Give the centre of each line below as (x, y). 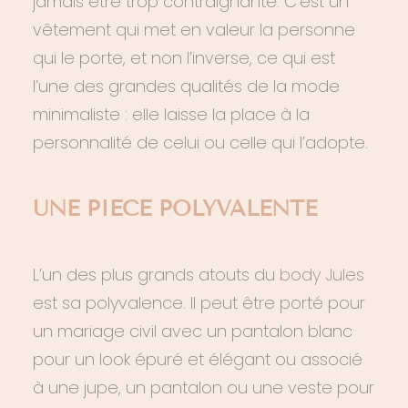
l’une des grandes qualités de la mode (186, 86)
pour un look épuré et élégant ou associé (198, 359)
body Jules (322, 275)
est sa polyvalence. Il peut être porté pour (199, 303)
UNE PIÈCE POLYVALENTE (175, 208)
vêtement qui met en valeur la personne (194, 30)
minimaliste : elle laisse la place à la (171, 114)
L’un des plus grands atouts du (156, 275)
